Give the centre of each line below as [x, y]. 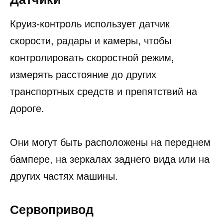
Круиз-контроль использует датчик [90, 24]
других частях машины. [64, 176]
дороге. [27, 108]
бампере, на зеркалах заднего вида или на [110, 159]
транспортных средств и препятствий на [104, 91]
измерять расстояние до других [83, 74]
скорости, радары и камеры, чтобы [91, 41]
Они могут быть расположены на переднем [110, 142]
